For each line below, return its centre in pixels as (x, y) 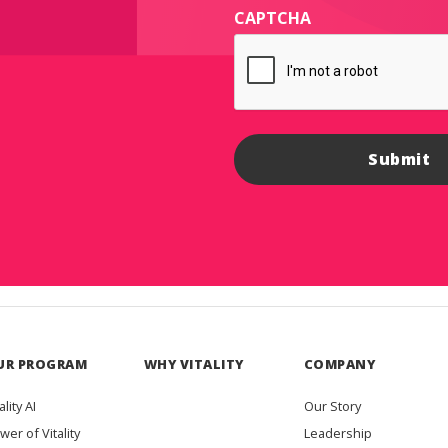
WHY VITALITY (193, 364)
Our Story (332, 406)
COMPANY (339, 364)
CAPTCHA (272, 18)
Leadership (337, 433)
